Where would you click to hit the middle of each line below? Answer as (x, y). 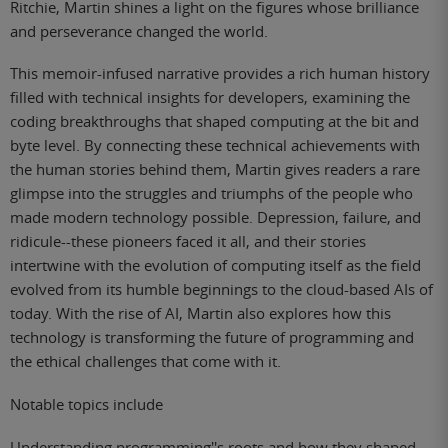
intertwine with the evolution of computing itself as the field (215, 265)
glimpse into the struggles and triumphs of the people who (211, 193)
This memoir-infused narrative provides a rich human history (220, 73)
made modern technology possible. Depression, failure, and (215, 217)
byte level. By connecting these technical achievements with (215, 145)
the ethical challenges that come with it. (145, 361)
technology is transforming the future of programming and (212, 337)
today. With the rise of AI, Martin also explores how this (200, 313)
